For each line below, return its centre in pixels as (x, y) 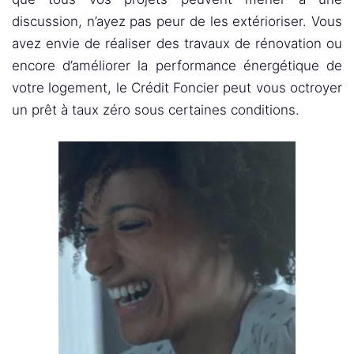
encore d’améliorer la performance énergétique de (177, 66)
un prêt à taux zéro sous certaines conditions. (156, 110)
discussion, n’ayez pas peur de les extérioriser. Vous (177, 21)
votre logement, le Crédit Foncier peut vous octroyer (177, 88)
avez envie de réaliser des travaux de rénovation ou (177, 43)
